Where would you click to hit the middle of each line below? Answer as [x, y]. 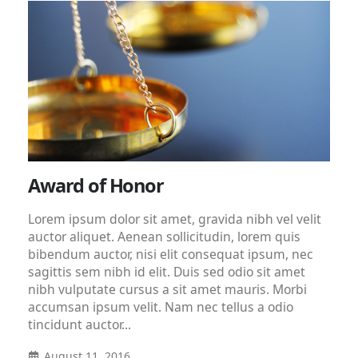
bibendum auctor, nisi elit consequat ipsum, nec [171, 254]
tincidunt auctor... [80, 324]
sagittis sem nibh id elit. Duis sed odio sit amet [167, 271]
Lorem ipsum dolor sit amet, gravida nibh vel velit [175, 219]
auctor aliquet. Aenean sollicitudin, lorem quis [164, 236]
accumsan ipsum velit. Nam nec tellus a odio [161, 306]
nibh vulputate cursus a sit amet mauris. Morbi [167, 289]
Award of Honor [96, 185]
